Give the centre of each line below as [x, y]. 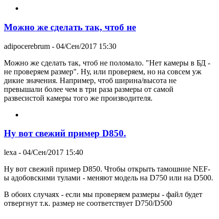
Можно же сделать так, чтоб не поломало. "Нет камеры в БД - [107, 63]
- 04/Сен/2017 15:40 [50, 153]
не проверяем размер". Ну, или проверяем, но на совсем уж [103, 71]
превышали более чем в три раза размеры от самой [89, 89]
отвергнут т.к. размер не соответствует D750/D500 [88, 203]
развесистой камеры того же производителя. [78, 98]
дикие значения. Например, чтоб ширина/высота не [90, 80]
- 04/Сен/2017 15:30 [83, 46]
